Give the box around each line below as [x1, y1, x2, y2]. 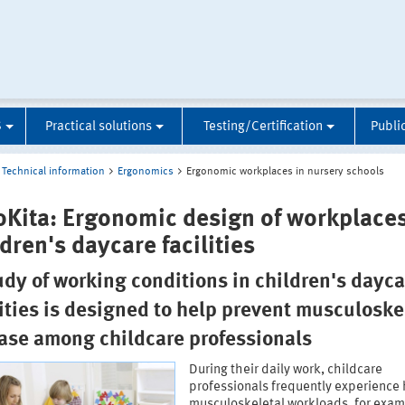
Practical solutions [44, 120, 152, 135]
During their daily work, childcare [188, 363, 382, 378]
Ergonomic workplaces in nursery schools [186, 166, 384, 178]
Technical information [2, 166, 105, 178]
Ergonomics [118, 166, 174, 178]
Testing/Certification [202, 120, 323, 135]
